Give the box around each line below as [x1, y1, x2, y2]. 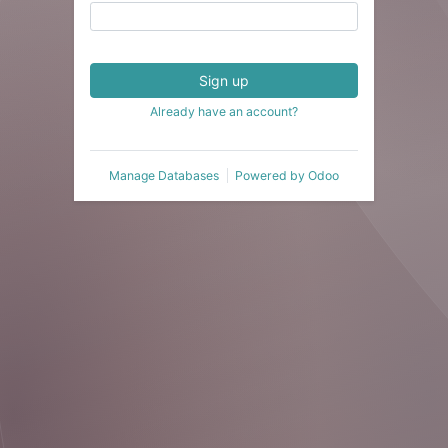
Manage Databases [109, 167, 219, 183]
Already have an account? [150, 103, 298, 119]
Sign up [199, 71, 249, 89]
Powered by [235, 167, 308, 183]
